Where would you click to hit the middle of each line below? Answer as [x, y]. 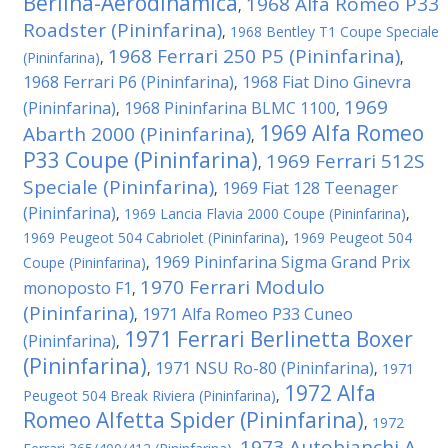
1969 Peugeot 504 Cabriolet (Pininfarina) [154, 237]
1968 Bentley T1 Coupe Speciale [334, 31]
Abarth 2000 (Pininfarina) [137, 134]
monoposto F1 [77, 288]
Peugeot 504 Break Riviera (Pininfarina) [149, 395]
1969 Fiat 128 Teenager [310, 188]
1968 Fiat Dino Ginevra [326, 82]
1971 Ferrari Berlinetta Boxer [268, 339]
